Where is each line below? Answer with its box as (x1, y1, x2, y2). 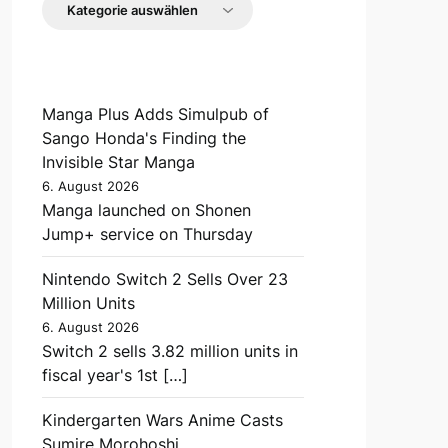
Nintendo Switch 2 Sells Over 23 (41, 268, 288, 289)
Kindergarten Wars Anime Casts (41, 409, 283, 430)
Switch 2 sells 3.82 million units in (41, 340, 298, 361)
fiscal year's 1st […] (41, 364, 188, 385)
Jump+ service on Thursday (41, 223, 253, 244)
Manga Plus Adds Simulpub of (41, 103, 269, 124)
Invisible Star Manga (41, 151, 195, 172)
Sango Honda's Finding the (41, 127, 246, 148)
